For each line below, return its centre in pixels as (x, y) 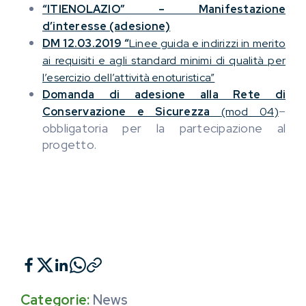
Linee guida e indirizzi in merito (207, 44)
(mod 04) (250, 112)
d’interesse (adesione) (107, 27)
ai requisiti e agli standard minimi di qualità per (164, 61)
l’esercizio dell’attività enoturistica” (129, 78)
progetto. (70, 145)
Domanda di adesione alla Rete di (164, 95)
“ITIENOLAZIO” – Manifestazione (164, 10)
